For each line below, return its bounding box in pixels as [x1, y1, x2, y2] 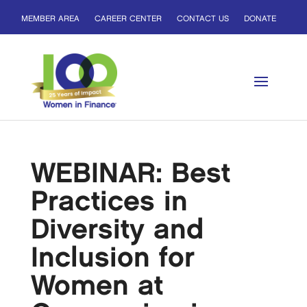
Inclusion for [30, 245, 195, 271]
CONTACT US [177, 14, 230, 23]
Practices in [30, 188, 188, 215]
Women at [30, 273, 163, 299]
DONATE [244, 14, 277, 23]
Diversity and [30, 217, 204, 243]
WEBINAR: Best [30, 160, 230, 187]
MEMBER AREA [21, 14, 80, 23]
